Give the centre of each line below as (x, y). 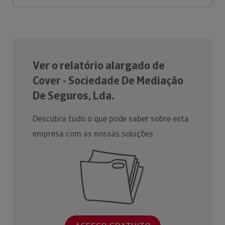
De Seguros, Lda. (73, 96)
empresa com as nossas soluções (93, 134)
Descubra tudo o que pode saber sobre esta (111, 119)
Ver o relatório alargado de (99, 66)
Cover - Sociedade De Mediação (108, 81)
